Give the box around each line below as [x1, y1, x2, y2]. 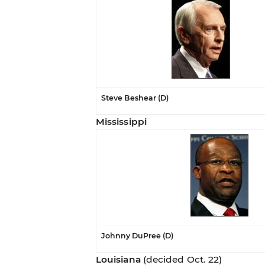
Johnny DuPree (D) [101, 231, 173, 240]
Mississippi [95, 115, 147, 127]
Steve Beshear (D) [101, 93, 169, 102]
